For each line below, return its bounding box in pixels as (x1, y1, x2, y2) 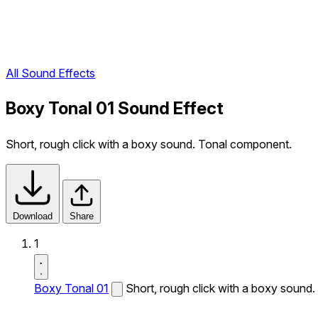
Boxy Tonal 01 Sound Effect (6, 98, 224, 119)
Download (13, 211, 53, 221)
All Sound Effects (6, 66, 95, 81)
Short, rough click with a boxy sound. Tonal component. (6, 137, 292, 151)
